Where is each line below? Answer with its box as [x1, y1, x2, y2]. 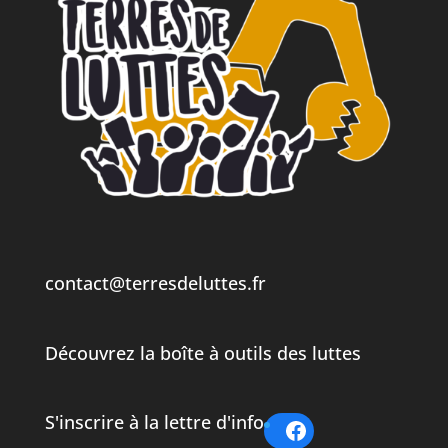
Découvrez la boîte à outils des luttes [44, 340, 361, 365]
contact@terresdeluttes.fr [44, 271, 266, 296]
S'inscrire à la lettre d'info [44, 409, 264, 434]
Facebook [282, 412, 394, 446]
